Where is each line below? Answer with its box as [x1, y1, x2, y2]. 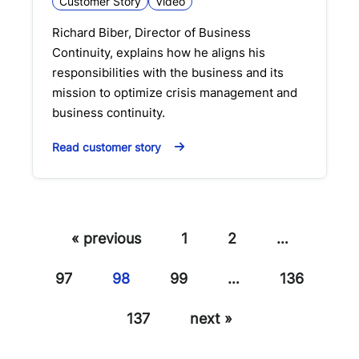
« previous [71, 230, 141, 248]
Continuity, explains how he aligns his [52, 45, 265, 61]
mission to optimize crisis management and [52, 85, 297, 101]
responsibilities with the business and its [52, 65, 284, 81]
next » [190, 310, 232, 328]
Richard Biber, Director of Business [52, 25, 251, 41]
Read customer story [52, 140, 161, 155]
